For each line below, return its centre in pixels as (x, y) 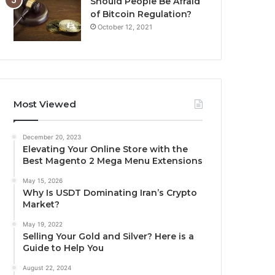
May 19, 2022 (43, 224)
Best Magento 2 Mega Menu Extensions (113, 161)
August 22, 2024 (47, 267)
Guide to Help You (64, 248)
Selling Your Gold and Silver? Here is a (109, 236)
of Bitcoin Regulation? (141, 14)
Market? (41, 204)
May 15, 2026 (43, 180)
